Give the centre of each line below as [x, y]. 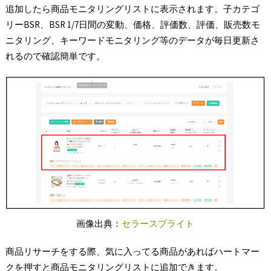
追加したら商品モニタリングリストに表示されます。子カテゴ [132, 8]
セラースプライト [158, 223]
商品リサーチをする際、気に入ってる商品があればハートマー [132, 251]
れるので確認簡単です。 [55, 56]
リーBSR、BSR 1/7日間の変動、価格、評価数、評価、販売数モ [132, 24]
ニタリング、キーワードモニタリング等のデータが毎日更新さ [132, 40]
